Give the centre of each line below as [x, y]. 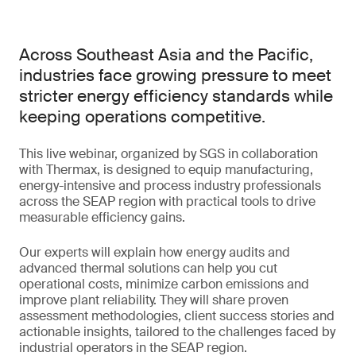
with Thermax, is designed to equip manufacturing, [166, 170]
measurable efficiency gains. [102, 217]
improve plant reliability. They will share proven [154, 300]
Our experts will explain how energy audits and [155, 252]
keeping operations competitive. [142, 117]
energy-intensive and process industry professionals [170, 186]
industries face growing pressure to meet [175, 75]
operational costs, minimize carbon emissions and [164, 284]
